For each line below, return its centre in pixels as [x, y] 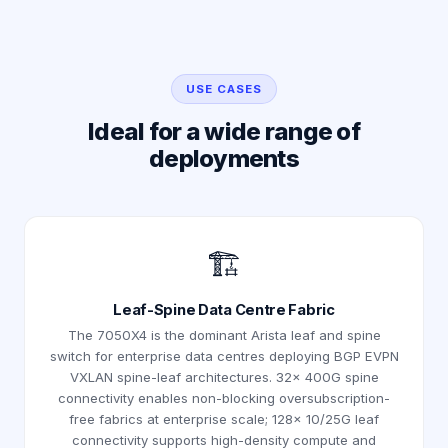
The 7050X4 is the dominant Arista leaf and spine [224, 334]
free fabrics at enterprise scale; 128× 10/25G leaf [224, 418]
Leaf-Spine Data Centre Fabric [224, 309]
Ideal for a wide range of [224, 131]
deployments [224, 158]
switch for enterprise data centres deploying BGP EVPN [224, 355]
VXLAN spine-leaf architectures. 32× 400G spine [224, 376]
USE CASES [224, 88]
